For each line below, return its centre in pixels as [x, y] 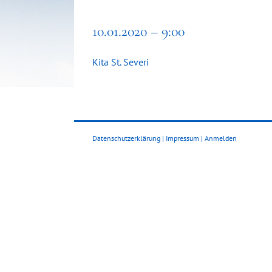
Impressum [182, 138]
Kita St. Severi [121, 62]
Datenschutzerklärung [126, 138]
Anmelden [221, 138]
